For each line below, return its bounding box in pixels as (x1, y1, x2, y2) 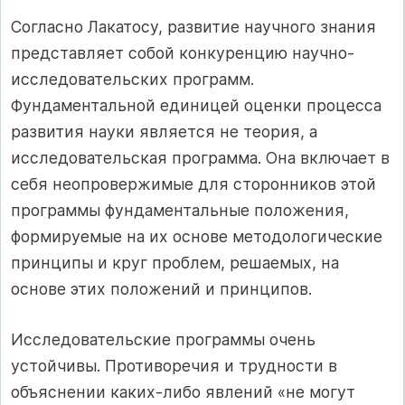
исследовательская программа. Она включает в (11, 148, 390, 168)
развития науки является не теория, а (11, 122, 317, 142)
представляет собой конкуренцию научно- (11, 43, 354, 63)
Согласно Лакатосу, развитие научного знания (11, 17, 376, 37)
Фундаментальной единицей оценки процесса (11, 96, 381, 116)
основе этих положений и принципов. (11, 279, 312, 299)
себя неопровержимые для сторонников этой (11, 174, 376, 194)
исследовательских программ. (11, 70, 254, 89)
